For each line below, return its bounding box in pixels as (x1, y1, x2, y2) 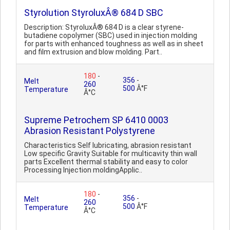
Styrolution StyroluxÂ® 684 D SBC (24, 7, 163, 18)
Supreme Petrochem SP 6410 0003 (24, 114, 168, 125)
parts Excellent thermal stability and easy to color (24, 158, 188, 166)
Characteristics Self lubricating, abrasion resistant (24, 141, 191, 149)
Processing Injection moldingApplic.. (24, 166, 142, 174)
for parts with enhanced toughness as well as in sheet (24, 40, 203, 48)
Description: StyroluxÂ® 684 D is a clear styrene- (24, 23, 184, 31)
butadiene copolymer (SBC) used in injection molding (24, 31, 197, 40)
